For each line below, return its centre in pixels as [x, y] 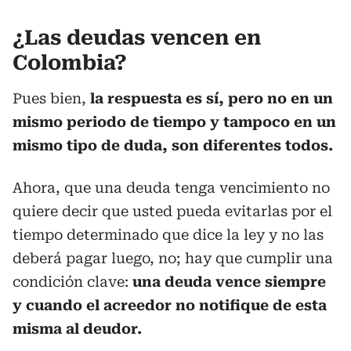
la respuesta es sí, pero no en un [212, 98]
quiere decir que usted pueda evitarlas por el [172, 211]
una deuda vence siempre [229, 282]
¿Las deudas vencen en [137, 38]
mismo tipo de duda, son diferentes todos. [173, 145]
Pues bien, [51, 98]
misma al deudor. [77, 329]
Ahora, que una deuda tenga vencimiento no [171, 188]
